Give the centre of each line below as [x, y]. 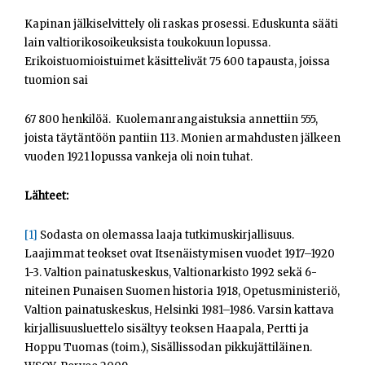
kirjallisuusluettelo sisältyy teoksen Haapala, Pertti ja [167, 329]
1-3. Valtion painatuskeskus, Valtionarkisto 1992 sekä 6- [171, 273]
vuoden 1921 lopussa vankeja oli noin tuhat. [139, 157]
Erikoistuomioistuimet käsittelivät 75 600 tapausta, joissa [177, 62]
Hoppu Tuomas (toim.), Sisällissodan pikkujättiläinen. [168, 348]
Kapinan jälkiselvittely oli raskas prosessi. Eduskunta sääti [181, 24]
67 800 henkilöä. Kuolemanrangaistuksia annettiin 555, [171, 120]
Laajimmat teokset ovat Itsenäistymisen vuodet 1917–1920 [180, 254]
